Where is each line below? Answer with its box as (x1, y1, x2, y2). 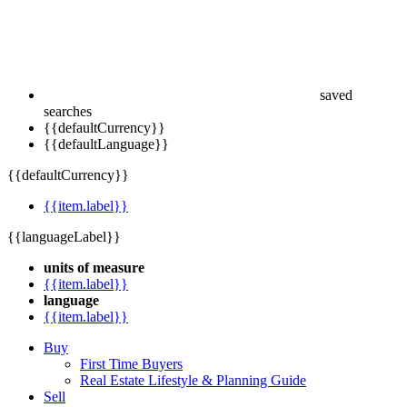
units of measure (44, 260, 144, 275)
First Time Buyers (80, 356, 183, 372)
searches (44, 104, 92, 119)
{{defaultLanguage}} (44, 136, 169, 152)
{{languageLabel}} (7, 229, 121, 244)
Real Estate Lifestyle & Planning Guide (80, 372, 306, 388)
